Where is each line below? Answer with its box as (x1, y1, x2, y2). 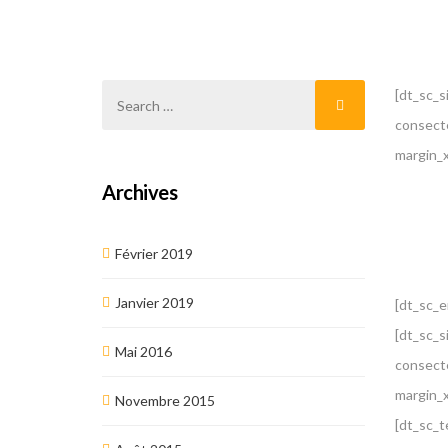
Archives (102, 180, 177, 204)
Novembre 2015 (115, 392, 215, 409)
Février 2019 (115, 245, 193, 262)
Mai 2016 (115, 343, 172, 360)
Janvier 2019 (115, 294, 194, 311)
